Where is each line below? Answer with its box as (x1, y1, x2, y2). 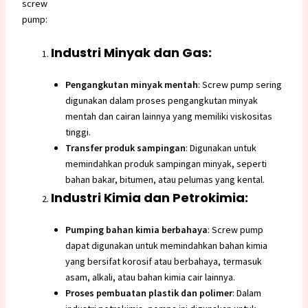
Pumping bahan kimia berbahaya (65, 223, 208, 236)
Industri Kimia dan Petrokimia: (50, 189, 248, 207)
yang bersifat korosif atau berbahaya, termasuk (65, 255, 262, 268)
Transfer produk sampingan (65, 142, 186, 155)
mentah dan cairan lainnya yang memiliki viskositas (65, 110, 272, 123)
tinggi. (65, 126, 91, 139)
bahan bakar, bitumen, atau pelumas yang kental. (65, 173, 265, 186)
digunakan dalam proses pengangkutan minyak (65, 94, 258, 107)
